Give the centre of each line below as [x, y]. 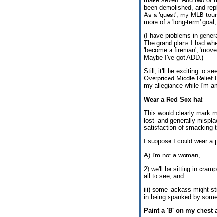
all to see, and [164, 176]
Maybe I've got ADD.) [174, 57]
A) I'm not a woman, [172, 155]
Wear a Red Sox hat [173, 99]
